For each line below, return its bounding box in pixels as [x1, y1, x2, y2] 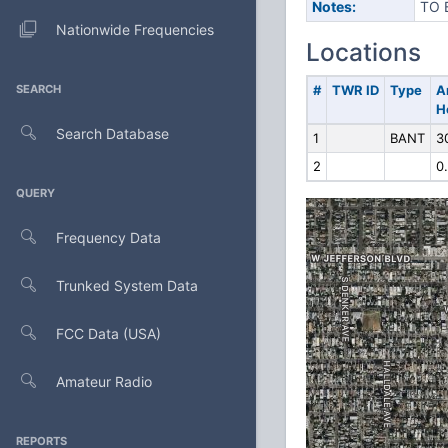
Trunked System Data [56, 276, 198, 294]
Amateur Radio [56, 372, 152, 390]
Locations [306, 37, 421, 67]
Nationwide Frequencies [56, 20, 214, 38]
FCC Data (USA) [56, 324, 161, 342]
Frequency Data [56, 228, 161, 246]
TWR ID [331, 82, 379, 98]
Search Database [56, 124, 169, 142]
